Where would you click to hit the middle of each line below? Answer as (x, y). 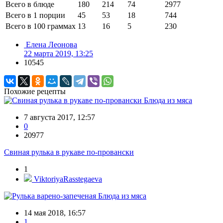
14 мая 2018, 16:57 (55, 213)
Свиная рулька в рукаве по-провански (69, 152)
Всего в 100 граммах (41, 26)
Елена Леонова (52, 45)
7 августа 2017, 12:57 (59, 117)
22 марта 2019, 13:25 (58, 54)
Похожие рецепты (35, 92)
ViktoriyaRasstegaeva (67, 179)
